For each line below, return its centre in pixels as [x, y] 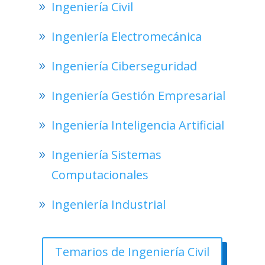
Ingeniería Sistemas [106, 154]
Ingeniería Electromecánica [126, 36]
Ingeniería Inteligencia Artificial [138, 125]
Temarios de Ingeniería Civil [132, 251]
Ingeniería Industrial [108, 204]
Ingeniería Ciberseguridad [124, 66]
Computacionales [100, 174]
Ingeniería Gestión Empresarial [138, 95]
